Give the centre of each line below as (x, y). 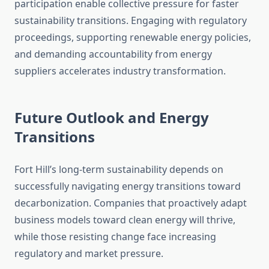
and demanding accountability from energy (113, 54)
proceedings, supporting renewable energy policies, (133, 38)
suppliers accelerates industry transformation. (120, 71)
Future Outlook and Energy (112, 118)
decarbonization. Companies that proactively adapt (131, 203)
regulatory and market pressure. (89, 254)
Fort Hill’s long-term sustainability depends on (119, 170)
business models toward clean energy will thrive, (125, 220)
